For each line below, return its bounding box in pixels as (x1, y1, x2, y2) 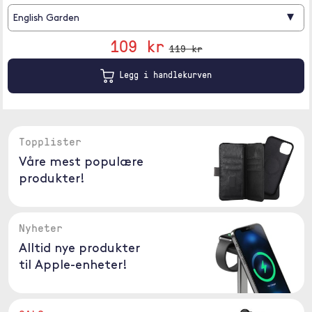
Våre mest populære (18, 156, 143, 169)
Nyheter (18, 220, 63, 235)
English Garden (13, 13, 80, 24)
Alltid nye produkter (18, 242, 140, 256)
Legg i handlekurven (114, 68, 212, 81)
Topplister (18, 134, 81, 149)
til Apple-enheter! (18, 259, 127, 272)
